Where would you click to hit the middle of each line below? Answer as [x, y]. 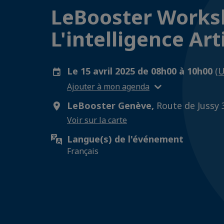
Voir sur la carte [97, 120]
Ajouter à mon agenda [108, 86]
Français [83, 151]
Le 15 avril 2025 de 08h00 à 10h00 [141, 71]
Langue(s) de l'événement [125, 139]
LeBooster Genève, [110, 105]
